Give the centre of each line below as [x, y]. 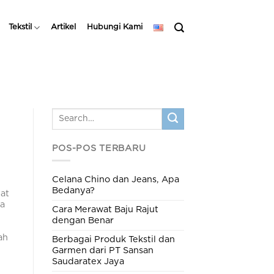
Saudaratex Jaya [88, 261]
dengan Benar [83, 220]
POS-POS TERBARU [99, 148]
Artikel [63, 27]
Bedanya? [73, 190]
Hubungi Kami [115, 27]
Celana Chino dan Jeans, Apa [115, 179]
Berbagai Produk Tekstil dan [113, 239]
